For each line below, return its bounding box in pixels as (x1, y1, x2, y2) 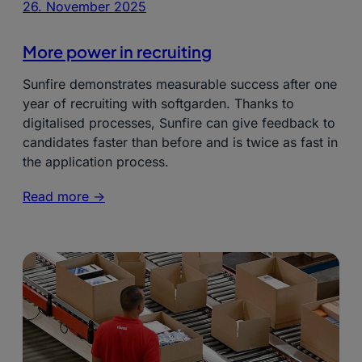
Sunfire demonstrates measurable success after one (23, 75, 337, 92)
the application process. (23, 153, 169, 170)
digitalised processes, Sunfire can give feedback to (23, 114, 335, 131)
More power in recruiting (23, 40, 212, 61)
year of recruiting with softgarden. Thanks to (23, 95, 294, 112)
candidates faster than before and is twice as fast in (23, 133, 338, 150)
